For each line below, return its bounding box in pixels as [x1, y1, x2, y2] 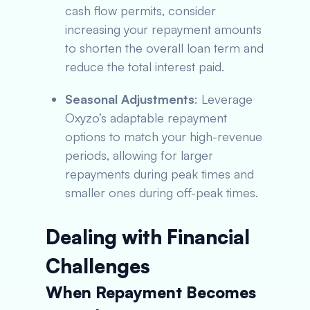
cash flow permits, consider [65, 3, 216, 18]
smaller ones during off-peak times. [65, 185, 258, 200]
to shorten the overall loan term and [65, 40, 264, 55]
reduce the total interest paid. [65, 59, 224, 74]
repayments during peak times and [65, 166, 254, 181]
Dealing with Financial [46, 225, 250, 249]
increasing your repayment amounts [65, 21, 262, 37]
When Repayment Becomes [46, 282, 256, 302]
